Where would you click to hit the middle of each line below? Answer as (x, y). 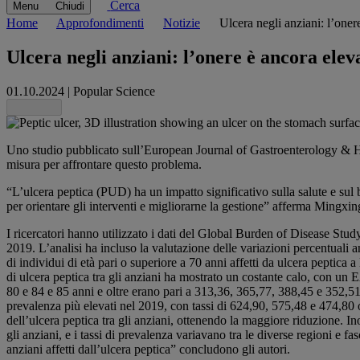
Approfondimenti (100, 23)
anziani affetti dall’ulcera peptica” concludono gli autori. (148, 350)
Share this (37, 108)
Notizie (182, 23)
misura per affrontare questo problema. (104, 165)
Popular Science (114, 92)
